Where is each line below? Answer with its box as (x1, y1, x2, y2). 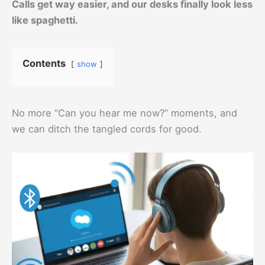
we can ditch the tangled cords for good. (12, 122, 202, 135)
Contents (22, 57, 66, 69)
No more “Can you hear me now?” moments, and (12, 106, 237, 119)
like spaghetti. (12, 14, 78, 26)
